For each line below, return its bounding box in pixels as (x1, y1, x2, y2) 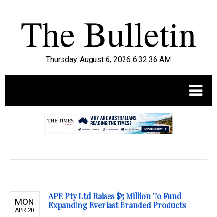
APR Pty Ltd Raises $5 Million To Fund (48, 191, 182, 201)
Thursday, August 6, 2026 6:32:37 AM (46, 55, 171, 64)
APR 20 (15, 207, 34, 214)
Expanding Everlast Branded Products (48, 200, 186, 211)
